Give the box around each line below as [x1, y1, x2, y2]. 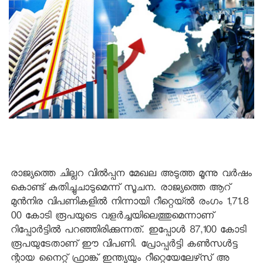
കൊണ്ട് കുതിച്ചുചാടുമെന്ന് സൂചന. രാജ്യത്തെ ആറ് [11, 180, 230, 197]
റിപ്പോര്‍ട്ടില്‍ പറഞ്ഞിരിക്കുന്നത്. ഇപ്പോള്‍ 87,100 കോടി [11, 222, 246, 239]
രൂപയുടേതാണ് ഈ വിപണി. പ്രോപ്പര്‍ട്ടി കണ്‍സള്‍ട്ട [11, 237, 238, 253]
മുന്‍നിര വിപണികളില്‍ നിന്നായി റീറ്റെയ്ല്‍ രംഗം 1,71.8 [11, 194, 248, 211]
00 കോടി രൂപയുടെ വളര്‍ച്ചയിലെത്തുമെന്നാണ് [11, 208, 214, 225]
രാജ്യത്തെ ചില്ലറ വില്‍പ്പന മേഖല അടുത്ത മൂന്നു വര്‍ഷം [11, 166, 252, 183]
